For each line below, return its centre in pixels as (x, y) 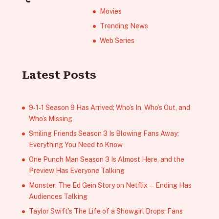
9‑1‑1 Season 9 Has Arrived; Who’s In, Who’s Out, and (109, 107)
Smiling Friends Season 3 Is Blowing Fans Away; (104, 133)
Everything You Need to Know (76, 144)
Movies (110, 11)
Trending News (124, 26)
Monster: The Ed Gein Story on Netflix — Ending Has (110, 185)
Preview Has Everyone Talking (77, 170)
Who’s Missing (50, 119)
